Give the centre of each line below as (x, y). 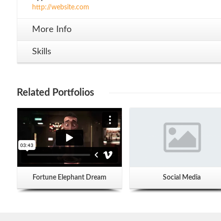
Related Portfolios (55, 93)
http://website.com (61, 7)
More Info (52, 30)
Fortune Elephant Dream (69, 178)
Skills (42, 52)
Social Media (182, 178)
